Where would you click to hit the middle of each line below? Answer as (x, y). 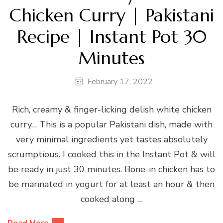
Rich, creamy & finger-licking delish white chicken (111, 110)
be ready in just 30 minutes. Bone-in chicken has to (111, 169)
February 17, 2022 (120, 82)
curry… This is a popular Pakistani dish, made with (111, 125)
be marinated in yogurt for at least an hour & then (111, 184)
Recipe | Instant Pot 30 (111, 36)
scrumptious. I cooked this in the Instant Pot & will (111, 155)
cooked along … (111, 199)
